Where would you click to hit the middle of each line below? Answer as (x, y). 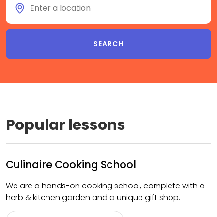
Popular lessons (66, 125)
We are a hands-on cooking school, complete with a (105, 186)
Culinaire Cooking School (71, 164)
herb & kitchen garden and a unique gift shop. (93, 197)
